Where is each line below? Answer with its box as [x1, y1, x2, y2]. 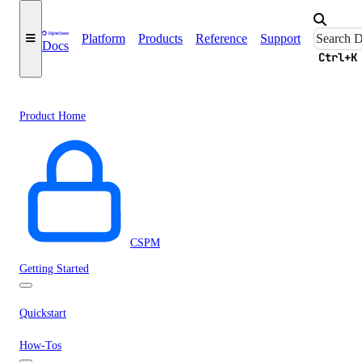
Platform [82, 32, 125, 45]
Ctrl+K [318, 50, 357, 65]
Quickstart [19, 307, 66, 319]
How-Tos [19, 339, 61, 351]
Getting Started [19, 263, 89, 275]
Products [138, 32, 183, 45]
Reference [196, 32, 247, 45]
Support [260, 32, 301, 45]
